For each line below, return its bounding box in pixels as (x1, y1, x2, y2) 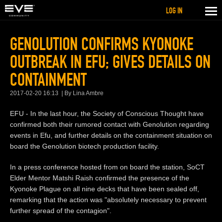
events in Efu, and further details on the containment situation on (10, 131, 212, 139)
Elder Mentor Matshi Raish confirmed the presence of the (10, 173, 189, 182)
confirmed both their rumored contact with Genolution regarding (10, 120, 209, 128)
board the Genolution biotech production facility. (10, 142, 159, 150)
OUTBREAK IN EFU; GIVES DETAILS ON (10, 51, 211, 73)
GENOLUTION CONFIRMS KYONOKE (10, 33, 193, 55)
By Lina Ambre (64, 89, 104, 97)
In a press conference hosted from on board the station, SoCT (10, 163, 205, 171)
